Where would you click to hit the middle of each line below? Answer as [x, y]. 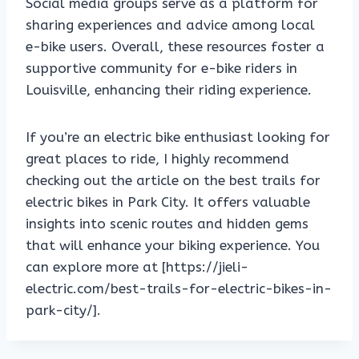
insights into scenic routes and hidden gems [167, 224]
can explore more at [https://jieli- [137, 267]
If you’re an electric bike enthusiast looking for [178, 137]
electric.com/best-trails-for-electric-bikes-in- [179, 289]
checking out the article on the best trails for [173, 181]
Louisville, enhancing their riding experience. [169, 90]
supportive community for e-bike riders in [161, 69]
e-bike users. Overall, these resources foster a [175, 47]
